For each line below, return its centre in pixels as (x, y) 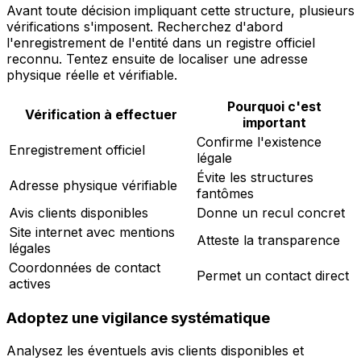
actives (30, 283)
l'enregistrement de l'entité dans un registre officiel (161, 42)
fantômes (225, 193)
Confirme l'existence (259, 141)
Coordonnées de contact (85, 267)
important (274, 122)
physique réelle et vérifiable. (92, 75)
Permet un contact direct (273, 275)
